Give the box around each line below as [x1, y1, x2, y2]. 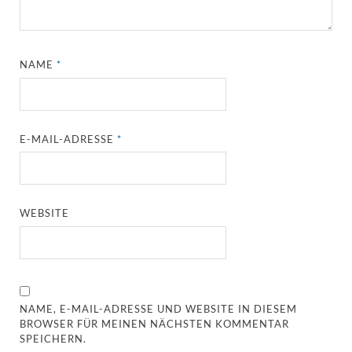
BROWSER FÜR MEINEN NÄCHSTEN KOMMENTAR [20, 317, 290, 330]
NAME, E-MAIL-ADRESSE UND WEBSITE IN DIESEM [20, 302, 298, 315]
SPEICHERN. [20, 332, 87, 345]
